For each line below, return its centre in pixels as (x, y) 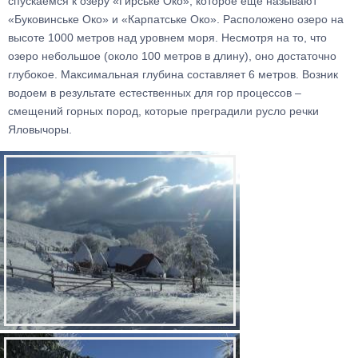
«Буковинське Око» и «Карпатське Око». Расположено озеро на (176, 19)
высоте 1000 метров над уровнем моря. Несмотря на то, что (167, 38)
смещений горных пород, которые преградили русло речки (163, 111)
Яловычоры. (40, 129)
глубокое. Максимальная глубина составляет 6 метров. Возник (173, 74)
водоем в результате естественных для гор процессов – (155, 93)
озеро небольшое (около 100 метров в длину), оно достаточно (172, 56)
